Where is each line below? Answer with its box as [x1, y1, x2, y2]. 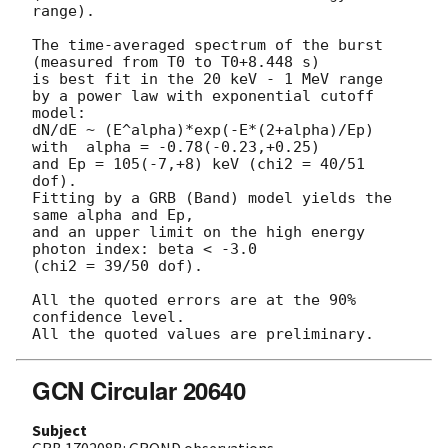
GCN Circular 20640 [32, 372, 246, 407]
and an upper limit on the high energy [32, 222, 365, 241]
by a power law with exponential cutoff [32, 86, 374, 105]
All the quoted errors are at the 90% [32, 290, 356, 309]
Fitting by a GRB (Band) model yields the [32, 188, 392, 207]
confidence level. [32, 307, 185, 326]
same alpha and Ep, [32, 205, 194, 224]
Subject [32, 419, 87, 440]
